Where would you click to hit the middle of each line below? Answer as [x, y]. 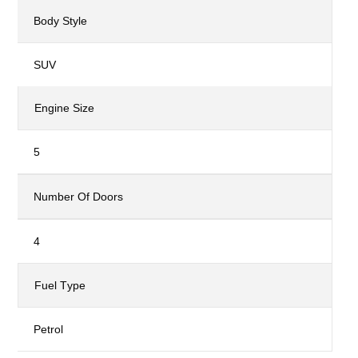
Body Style [61, 21]
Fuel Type [60, 286]
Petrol [49, 330]
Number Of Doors [79, 197]
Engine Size [65, 108]
